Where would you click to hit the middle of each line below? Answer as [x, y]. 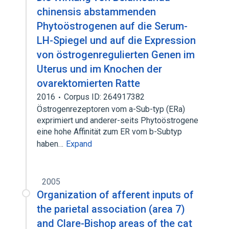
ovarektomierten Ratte [88, 83]
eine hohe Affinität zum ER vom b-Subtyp [109, 132]
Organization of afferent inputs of [115, 195]
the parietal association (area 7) [111, 209]
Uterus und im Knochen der [99, 69]
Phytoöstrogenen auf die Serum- [112, 26]
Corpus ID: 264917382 [104, 97]
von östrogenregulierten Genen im [116, 55]
